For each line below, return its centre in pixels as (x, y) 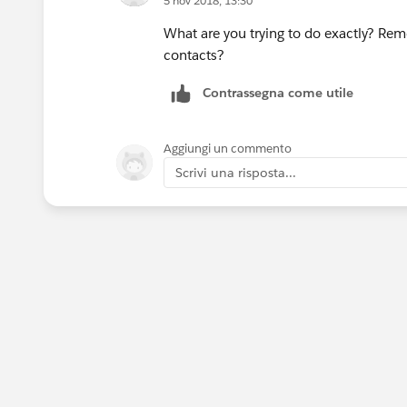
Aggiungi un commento (228, 148)
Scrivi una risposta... (236, 172)
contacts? (196, 55)
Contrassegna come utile (278, 92)
